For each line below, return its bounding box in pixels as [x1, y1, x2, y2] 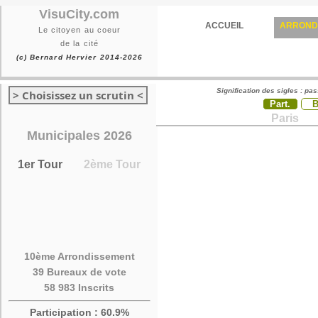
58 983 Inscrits [44, 282, 115, 293]
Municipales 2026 [27, 128, 132, 143]
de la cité [60, 39, 99, 48]
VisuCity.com [39, 7, 120, 21]
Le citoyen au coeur [38, 26, 121, 34]
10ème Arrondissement [24, 251, 135, 262]
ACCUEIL [205, 21, 243, 31]
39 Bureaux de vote [33, 266, 126, 278]
